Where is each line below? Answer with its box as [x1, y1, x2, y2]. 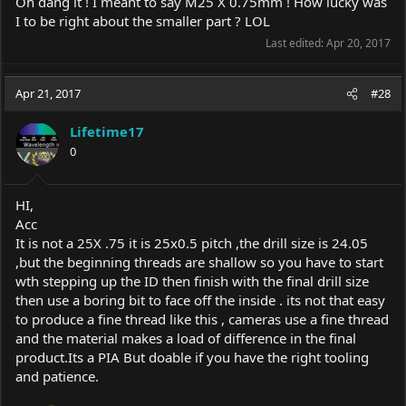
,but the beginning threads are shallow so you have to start [15, 252, 383, 271]
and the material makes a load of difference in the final [15, 328, 356, 347]
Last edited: [266, 35, 326, 52]
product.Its [15, 347, 83, 366]
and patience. [15, 366, 99, 385]
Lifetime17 [70, 122, 144, 141]
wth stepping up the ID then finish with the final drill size [15, 271, 369, 290]
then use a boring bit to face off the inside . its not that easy [15, 290, 385, 309]
